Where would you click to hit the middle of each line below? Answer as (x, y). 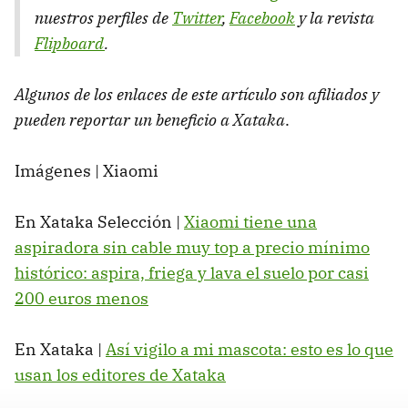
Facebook (262, 17)
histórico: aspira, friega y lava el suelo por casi (192, 272)
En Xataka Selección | (99, 221)
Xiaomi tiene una (250, 221)
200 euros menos (82, 298)
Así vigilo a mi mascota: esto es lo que (250, 349)
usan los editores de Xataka (120, 374)
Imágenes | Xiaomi (87, 170)
